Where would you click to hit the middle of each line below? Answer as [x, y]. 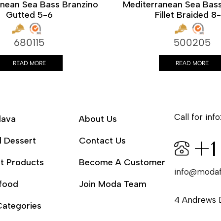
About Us [98, 119]
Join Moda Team [112, 184]
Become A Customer [122, 162]
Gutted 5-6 [29, 15]
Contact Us [102, 141]
